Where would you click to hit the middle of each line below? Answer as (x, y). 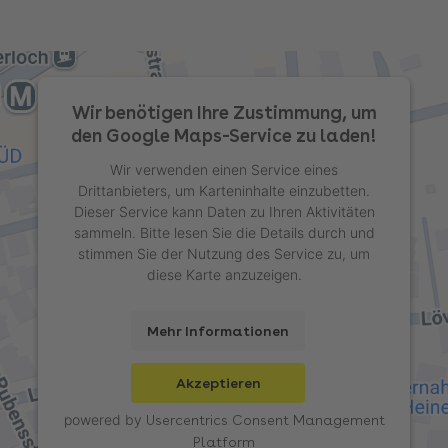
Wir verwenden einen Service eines (224, 169)
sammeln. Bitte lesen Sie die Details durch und (224, 232)
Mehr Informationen (218, 330)
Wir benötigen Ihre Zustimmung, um (224, 112)
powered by (104, 419)
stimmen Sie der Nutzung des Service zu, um (224, 253)
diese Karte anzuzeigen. (224, 274)
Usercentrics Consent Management (265, 419)
